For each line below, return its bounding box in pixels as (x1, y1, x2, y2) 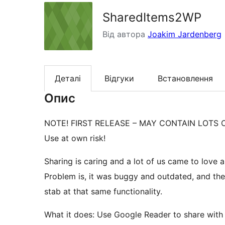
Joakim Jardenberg (148, 29, 221, 39)
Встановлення (158, 73, 213, 84)
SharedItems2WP (102, 10, 201, 25)
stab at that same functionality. (44, 186, 162, 197)
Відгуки (104, 73, 134, 84)
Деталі (55, 73, 81, 84)
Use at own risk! (44, 133, 105, 144)
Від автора (102, 29, 148, 39)
